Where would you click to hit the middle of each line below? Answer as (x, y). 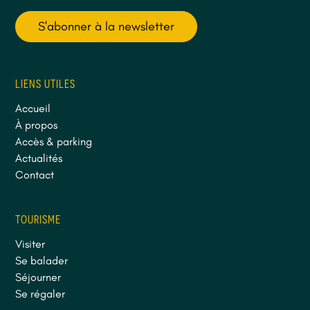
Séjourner (38, 277)
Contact (35, 174)
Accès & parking (54, 141)
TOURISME (38, 219)
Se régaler (40, 293)
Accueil (33, 108)
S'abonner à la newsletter (107, 26)
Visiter (30, 244)
